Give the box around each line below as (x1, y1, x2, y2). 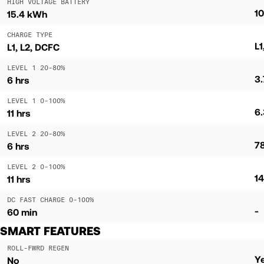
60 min (7, 206, 37, 217)
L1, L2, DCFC (7, 41, 60, 52)
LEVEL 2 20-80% (7, 128, 65, 138)
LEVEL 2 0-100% (7, 161, 65, 171)
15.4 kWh (7, 8, 47, 19)
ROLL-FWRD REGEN (7, 243, 69, 252)
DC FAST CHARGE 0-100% (7, 194, 94, 204)
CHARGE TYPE (7, 29, 52, 39)
